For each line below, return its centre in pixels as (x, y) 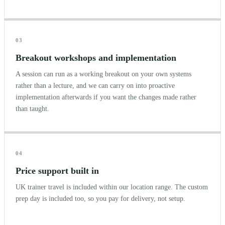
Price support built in (57, 171)
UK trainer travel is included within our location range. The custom (112, 187)
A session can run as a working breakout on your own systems (103, 74)
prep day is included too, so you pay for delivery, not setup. (100, 198)
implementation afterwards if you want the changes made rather (106, 97)
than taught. (32, 108)
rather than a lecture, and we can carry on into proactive (95, 85)
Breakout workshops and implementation (96, 58)
